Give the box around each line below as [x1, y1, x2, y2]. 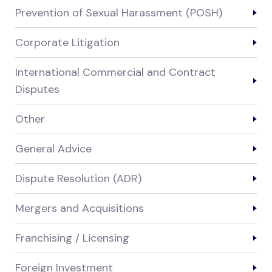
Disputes [15, 82, 59, 97]
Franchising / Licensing [15, 231, 129, 246]
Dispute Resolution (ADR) [15, 171, 141, 186]
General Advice [15, 141, 92, 157]
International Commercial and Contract [15, 65, 216, 80]
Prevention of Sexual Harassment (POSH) [15, 5, 222, 21]
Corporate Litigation [15, 35, 120, 50]
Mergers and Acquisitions [15, 201, 144, 216]
